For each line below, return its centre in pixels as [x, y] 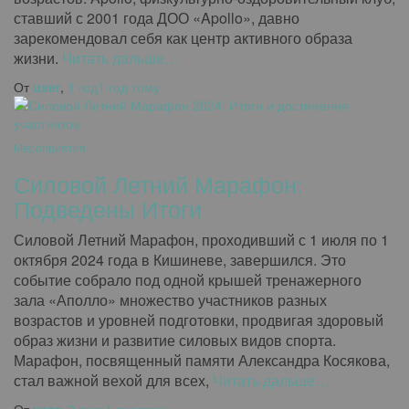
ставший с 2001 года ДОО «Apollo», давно [157, 18]
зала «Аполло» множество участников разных [170, 300]
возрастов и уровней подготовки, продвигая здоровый [199, 320]
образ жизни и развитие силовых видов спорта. [175, 340]
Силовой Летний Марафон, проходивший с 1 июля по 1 [201, 240]
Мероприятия [50, 147]
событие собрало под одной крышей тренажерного [188, 280]
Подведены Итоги [108, 208]
